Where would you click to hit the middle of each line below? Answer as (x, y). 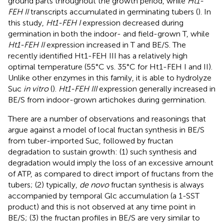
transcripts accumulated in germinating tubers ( (113, 11)
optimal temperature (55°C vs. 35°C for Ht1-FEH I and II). (110, 66)
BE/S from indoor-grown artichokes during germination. (107, 99)
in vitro (36, 88)
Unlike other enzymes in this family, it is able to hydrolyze (110, 77)
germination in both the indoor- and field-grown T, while (109, 33)
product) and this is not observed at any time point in (102, 206)
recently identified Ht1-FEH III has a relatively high (98, 55)
